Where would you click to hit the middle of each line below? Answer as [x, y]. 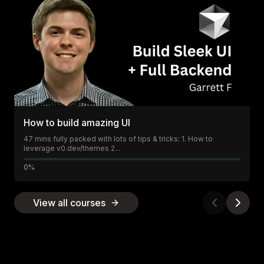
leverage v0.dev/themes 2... [72, 148]
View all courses [69, 203]
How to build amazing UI [77, 123]
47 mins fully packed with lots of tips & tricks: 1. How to [118, 139]
